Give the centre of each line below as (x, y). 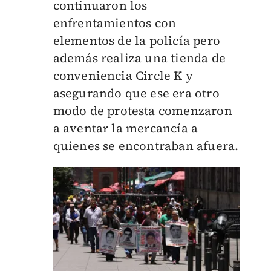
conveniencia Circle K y (123, 75)
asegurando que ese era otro (136, 93)
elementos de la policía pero (137, 40)
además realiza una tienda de (139, 58)
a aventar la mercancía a (126, 128)
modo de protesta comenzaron (142, 110)
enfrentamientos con (115, 23)
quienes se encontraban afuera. (146, 145)
